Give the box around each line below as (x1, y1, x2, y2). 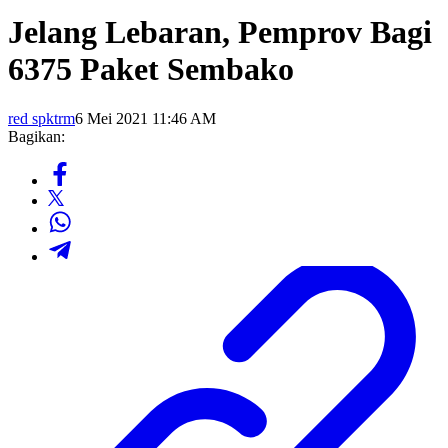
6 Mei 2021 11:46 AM (75, 109, 216, 127)
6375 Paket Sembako (8, 51, 294, 88)
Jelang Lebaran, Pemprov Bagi (8, 14, 432, 51)
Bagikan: (8, 127, 65, 145)
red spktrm (8, 109, 75, 127)
